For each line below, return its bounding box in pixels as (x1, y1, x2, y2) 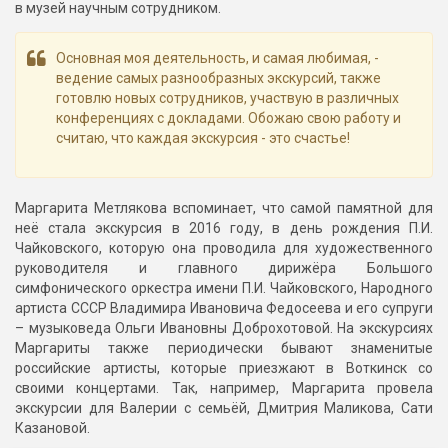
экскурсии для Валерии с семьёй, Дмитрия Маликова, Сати (15, 400, 433, 417)
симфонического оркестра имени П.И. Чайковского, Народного (15, 280, 433, 297)
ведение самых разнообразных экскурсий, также (56, 70, 381, 87)
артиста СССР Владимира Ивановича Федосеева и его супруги (15, 300, 433, 317)
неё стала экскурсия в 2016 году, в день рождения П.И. (15, 220, 433, 237)
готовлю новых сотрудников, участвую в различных (56, 90, 399, 107)
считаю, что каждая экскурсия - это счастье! (56, 130, 350, 147)
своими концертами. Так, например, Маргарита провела (15, 380, 433, 397)
